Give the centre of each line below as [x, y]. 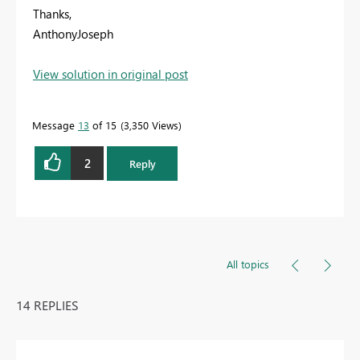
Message [55, 125]
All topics [248, 264]
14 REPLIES [47, 305]
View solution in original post [110, 74]
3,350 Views [151, 125]
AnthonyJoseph [73, 34]
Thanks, [52, 14]
